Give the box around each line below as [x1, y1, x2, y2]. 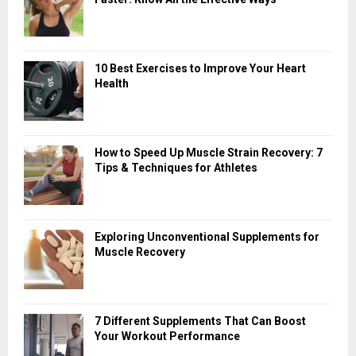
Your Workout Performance [95, 329, 240, 342]
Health [95, 76, 129, 90]
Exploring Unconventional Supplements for [95, 230, 319, 243]
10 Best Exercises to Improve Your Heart [95, 61, 306, 75]
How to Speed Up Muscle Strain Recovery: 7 [95, 145, 323, 159]
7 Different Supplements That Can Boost [95, 314, 306, 327]
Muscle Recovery [95, 245, 185, 258]
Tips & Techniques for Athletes [95, 161, 257, 174]
